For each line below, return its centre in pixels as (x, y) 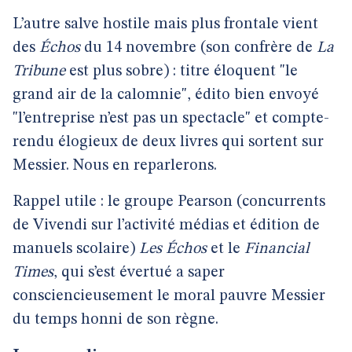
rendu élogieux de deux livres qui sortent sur (168, 142)
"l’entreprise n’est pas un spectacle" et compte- (171, 119)
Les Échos (173, 249)
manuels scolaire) (76, 249)
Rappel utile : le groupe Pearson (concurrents (169, 202)
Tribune (39, 71)
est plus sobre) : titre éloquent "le (181, 71)
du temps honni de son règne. (115, 320)
